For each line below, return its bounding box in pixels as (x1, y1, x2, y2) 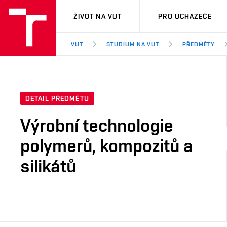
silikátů (20, 155, 76, 177)
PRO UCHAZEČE (158, 12, 212, 20)
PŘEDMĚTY (182, 41, 215, 48)
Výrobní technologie (20, 115, 173, 136)
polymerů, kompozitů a (20, 135, 193, 157)
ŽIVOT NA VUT (73, 12, 122, 20)
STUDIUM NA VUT (106, 41, 160, 48)
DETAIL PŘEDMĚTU (25, 94, 89, 103)
